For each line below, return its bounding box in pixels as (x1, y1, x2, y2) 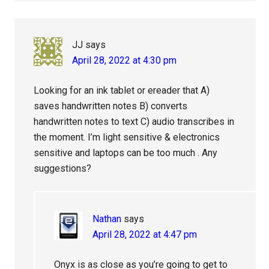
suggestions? (34, 163, 92, 175)
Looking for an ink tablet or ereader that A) (34, 85, 210, 97)
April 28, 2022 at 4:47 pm (92, 229, 198, 241)
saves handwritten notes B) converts (34, 100, 188, 112)
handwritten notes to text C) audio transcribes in (34, 116, 235, 128)
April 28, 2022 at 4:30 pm (72, 55, 177, 67)
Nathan (92, 213, 122, 225)
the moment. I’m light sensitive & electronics (34, 131, 220, 144)
